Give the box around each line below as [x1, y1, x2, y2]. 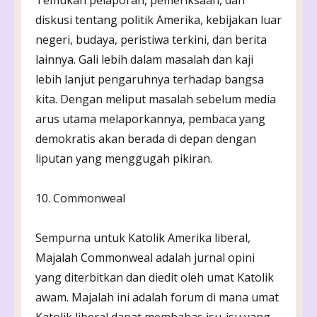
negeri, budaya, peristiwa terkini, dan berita [35, 31, 267, 47]
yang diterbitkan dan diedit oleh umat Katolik [35, 269, 274, 285]
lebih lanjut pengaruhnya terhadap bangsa [35, 71, 264, 87]
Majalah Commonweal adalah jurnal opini [35, 249, 255, 265]
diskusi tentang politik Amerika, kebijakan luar [35, 11, 282, 28]
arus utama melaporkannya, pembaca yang [35, 110, 265, 127]
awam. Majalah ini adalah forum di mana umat [35, 289, 279, 305]
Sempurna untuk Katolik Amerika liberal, [35, 229, 250, 246]
